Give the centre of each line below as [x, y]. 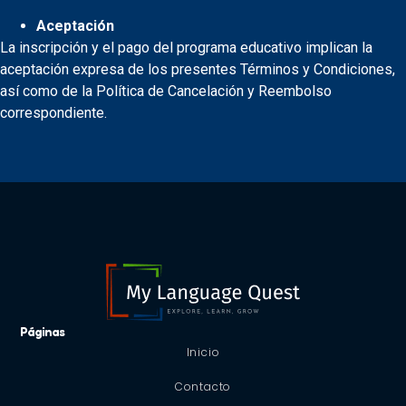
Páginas [43, 331]
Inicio [203, 352]
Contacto [203, 386]
